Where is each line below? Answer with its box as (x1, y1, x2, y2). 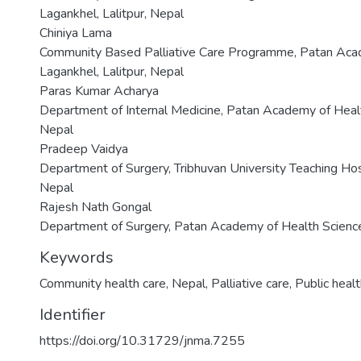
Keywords (39, 247, 114, 269)
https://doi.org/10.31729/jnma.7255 (39, 332, 245, 351)
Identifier (39, 304, 106, 326)
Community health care (39, 275, 166, 293)
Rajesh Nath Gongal (39, 198, 151, 217)
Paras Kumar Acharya (39, 82, 159, 101)
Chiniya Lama (39, 24, 112, 43)
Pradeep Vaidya (39, 140, 128, 159)
